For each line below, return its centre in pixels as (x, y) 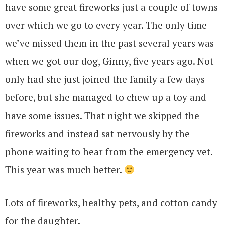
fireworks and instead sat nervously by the (97, 134)
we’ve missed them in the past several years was (109, 43)
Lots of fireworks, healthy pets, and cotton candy (111, 203)
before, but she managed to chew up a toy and (106, 97)
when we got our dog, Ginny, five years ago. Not (109, 61)
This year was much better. (65, 170)
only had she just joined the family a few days (105, 79)
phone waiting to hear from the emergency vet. (109, 152)
